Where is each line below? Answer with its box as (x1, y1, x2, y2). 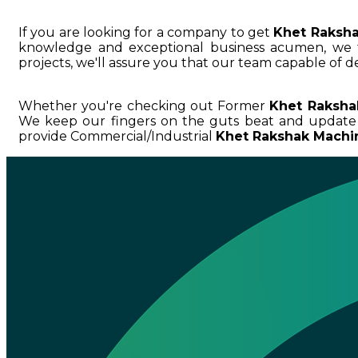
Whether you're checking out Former (18, 98, 270, 114)
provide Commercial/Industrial (18, 129, 216, 145)
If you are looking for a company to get (18, 25, 274, 41)
